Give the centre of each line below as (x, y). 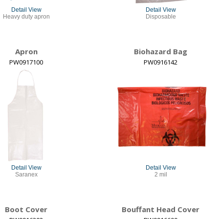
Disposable (161, 16)
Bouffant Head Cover (161, 209)
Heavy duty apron (26, 16)
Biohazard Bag (161, 51)
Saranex (26, 174)
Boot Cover (26, 209)
